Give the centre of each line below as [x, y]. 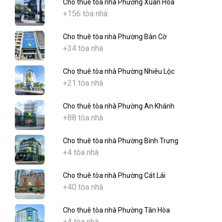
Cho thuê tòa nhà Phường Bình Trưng [121, 141]
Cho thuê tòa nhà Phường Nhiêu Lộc [119, 72]
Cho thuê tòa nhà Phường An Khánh [119, 106]
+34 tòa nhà [83, 49]
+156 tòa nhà [85, 14]
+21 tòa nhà [83, 83]
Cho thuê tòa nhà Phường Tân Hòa [116, 210]
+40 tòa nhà [83, 187]
